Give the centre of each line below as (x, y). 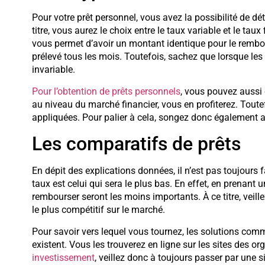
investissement (63, 257)
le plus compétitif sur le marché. (98, 210)
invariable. (53, 70)
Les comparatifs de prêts (136, 144)
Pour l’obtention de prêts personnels (106, 91)
